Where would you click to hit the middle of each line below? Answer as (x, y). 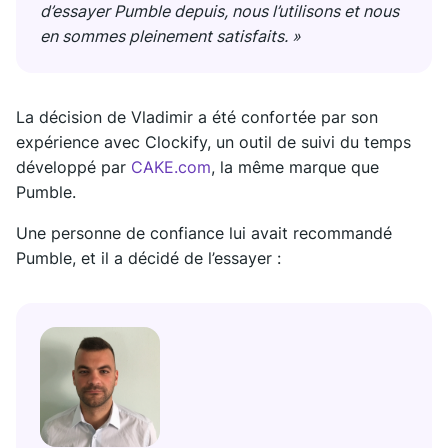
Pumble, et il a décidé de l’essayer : (148, 257)
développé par (73, 166)
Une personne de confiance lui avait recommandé (204, 232)
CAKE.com (171, 166)
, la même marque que (295, 166)
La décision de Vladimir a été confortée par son (197, 116)
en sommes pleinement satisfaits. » (170, 35)
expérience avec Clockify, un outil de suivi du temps (213, 141)
